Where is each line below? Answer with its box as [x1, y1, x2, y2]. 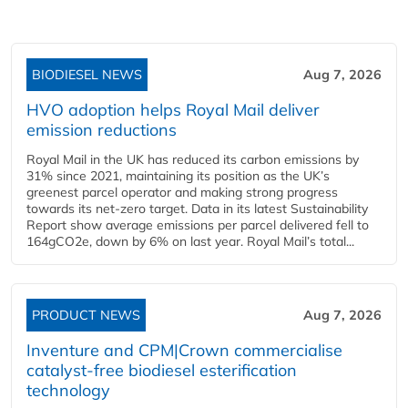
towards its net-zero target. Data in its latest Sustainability [26, 199, 368, 217]
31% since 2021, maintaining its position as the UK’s [26, 167, 330, 184]
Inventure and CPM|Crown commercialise [26, 339, 342, 361]
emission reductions [26, 118, 177, 140]
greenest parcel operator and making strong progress [26, 183, 338, 200]
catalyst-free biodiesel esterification [26, 359, 297, 381]
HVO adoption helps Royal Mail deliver [26, 98, 320, 120]
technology [26, 379, 110, 401]
